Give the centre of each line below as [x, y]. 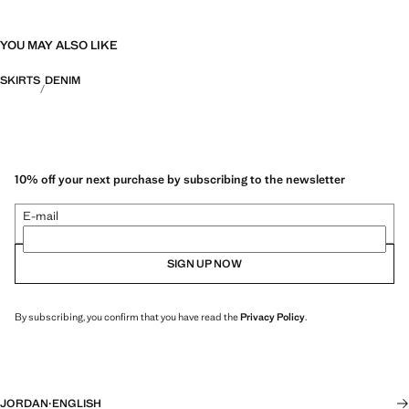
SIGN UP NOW [204, 263]
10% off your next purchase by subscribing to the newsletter [180, 179]
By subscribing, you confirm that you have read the [127, 316]
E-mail [41, 215]
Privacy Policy [273, 316]
